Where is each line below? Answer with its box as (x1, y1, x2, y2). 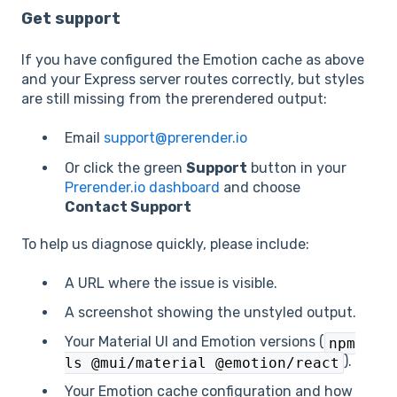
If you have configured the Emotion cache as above (21, 51, 364, 69)
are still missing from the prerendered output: (21, 90, 327, 108)
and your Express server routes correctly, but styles (21, 71, 364, 89)
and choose (220, 178, 300, 196)
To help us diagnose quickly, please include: (21, 235, 309, 253)
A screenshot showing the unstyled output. (65, 304, 356, 322)
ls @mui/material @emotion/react (65, 354, 339, 372)
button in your (247, 159, 346, 176)
